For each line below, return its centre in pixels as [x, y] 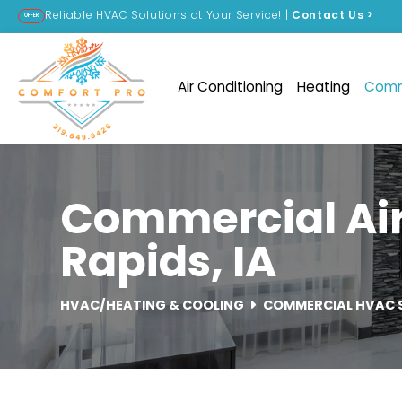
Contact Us [329, 16]
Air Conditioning [230, 88]
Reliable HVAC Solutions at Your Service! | [168, 16]
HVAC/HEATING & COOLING [153, 307]
